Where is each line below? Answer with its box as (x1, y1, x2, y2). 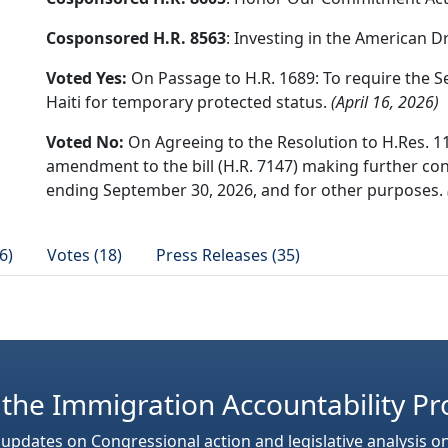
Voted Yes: (46, 67, 127, 89)
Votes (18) (47, 244, 122, 266)
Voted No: (46, 131, 124, 153)
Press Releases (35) (156, 244, 300, 266)
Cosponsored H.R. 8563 (46, 27, 226, 49)
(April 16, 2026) (331, 91, 439, 113)
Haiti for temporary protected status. (46, 91, 331, 113)
